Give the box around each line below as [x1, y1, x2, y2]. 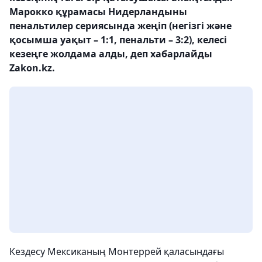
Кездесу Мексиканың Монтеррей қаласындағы [9, 245, 224, 258]
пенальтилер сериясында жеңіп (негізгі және [9, 19, 232, 32]
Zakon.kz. [9, 61, 55, 74]
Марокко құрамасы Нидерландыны [9, 5, 187, 18]
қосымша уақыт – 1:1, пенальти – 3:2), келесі [9, 33, 227, 46]
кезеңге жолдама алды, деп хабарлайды [9, 47, 212, 60]
